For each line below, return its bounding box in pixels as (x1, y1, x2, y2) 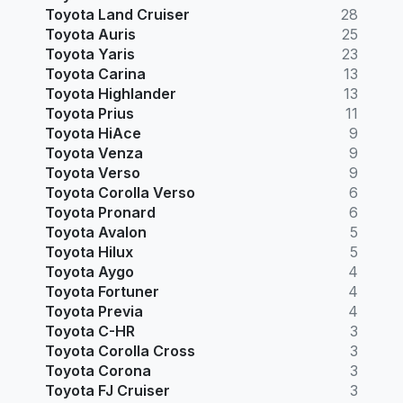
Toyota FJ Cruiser (45, 381, 170, 399)
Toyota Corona (45, 361, 151, 380)
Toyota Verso (45, 163, 140, 182)
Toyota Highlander (45, 84, 176, 103)
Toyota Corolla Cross (45, 341, 195, 360)
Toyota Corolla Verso (45, 183, 195, 201)
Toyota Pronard (45, 202, 156, 221)
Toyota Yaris (45, 44, 135, 63)
